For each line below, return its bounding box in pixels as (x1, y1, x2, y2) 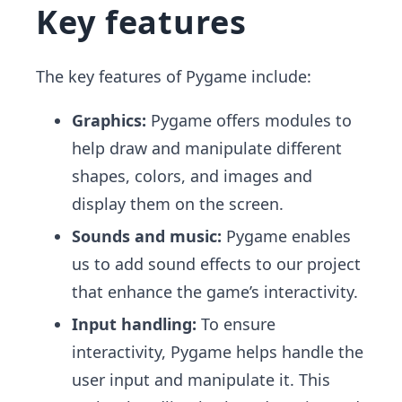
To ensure (201, 313, 275, 335)
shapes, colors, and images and (72, 165, 312, 187)
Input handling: (72, 313, 201, 335)
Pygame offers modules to (151, 109, 352, 131)
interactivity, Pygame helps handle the (72, 341, 363, 363)
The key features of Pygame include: (36, 66, 311, 87)
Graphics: (72, 109, 151, 131)
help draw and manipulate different (72, 137, 342, 159)
